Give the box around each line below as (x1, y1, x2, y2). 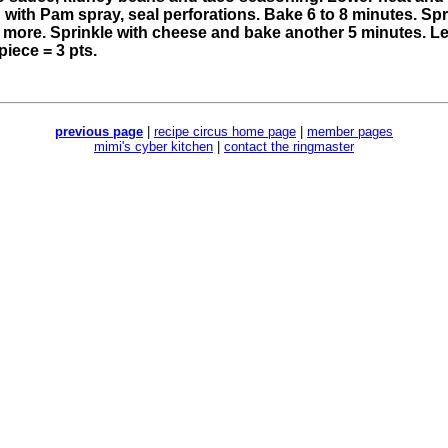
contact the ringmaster (224, 139, 354, 154)
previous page (55, 124, 143, 139)
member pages (307, 124, 393, 139)
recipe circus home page (154, 124, 296, 139)
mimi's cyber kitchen (94, 139, 213, 154)
